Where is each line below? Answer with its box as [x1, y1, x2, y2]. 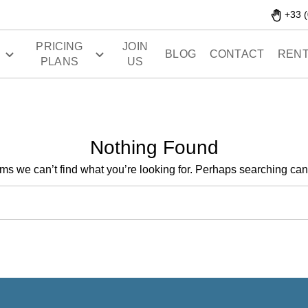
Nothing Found [89, 137, 219, 158]
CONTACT [209, 48, 265, 60]
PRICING [36, 41, 83, 52]
